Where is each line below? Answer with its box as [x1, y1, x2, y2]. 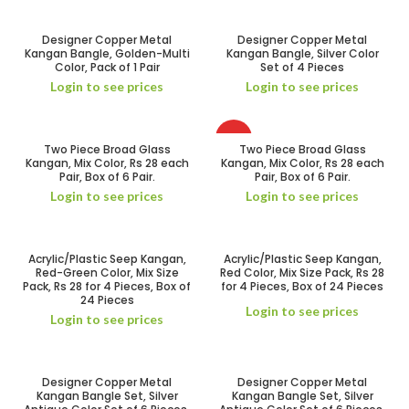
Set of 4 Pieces [260, 59, 344, 75]
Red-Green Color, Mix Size [35, 265, 179, 280]
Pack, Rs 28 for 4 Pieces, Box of [23, 278, 191, 294]
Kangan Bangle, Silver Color [225, 46, 379, 61]
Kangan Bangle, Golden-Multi [24, 46, 190, 61]
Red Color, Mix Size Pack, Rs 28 [220, 265, 384, 280]
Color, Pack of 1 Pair [54, 59, 160, 75]
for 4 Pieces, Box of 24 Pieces [221, 278, 383, 294]
